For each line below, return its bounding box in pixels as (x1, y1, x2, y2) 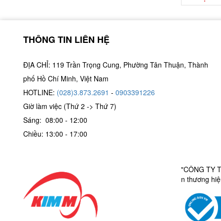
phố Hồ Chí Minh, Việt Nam (23, 73, 110, 83)
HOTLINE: (23, 87, 57, 97)
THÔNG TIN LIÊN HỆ (23, 33, 110, 46)
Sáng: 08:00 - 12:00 (23, 114, 91, 125)
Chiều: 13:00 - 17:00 (23, 128, 87, 139)
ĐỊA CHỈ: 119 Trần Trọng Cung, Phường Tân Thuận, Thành (23, 59, 208, 70)
